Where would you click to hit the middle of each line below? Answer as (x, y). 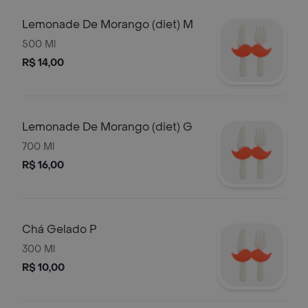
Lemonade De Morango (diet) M (108, 24)
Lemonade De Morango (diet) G (107, 127)
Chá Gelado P (59, 229)
